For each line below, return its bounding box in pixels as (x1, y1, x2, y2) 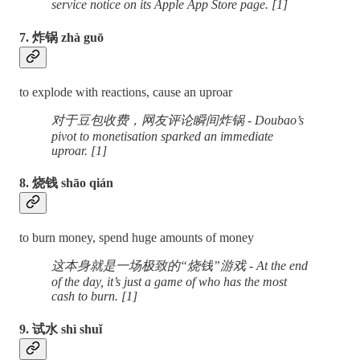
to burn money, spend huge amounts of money (19, 231, 254, 245)
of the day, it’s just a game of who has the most (51, 275, 287, 289)
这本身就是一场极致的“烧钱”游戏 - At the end (51, 259, 308, 273)
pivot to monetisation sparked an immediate (51, 129, 273, 143)
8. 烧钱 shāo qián (19, 176, 113, 190)
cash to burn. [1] (51, 289, 137, 304)
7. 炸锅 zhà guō (19, 30, 104, 44)
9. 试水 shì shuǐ (19, 321, 102, 336)
